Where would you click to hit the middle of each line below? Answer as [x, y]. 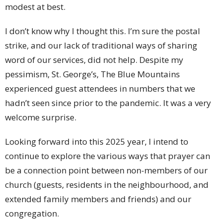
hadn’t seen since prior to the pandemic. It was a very [108, 103]
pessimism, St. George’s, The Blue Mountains [92, 74]
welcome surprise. [41, 117]
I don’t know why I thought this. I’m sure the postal [103, 31]
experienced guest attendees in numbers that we [100, 89]
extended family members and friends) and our [98, 199]
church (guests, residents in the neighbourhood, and [107, 185]
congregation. [32, 214]
